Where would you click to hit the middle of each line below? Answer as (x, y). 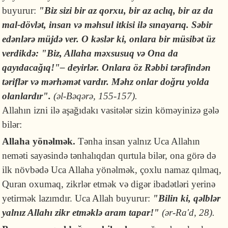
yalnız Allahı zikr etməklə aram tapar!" (81, 212)
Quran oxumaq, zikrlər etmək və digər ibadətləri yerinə (109, 184)
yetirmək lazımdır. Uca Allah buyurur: (78, 198)
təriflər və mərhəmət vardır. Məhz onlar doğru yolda (106, 82)
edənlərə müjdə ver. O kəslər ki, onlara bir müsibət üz (109, 39)
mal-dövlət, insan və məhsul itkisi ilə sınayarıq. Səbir (107, 25)
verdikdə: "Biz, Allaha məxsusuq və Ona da (90, 53)
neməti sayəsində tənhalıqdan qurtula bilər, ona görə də (109, 155)
